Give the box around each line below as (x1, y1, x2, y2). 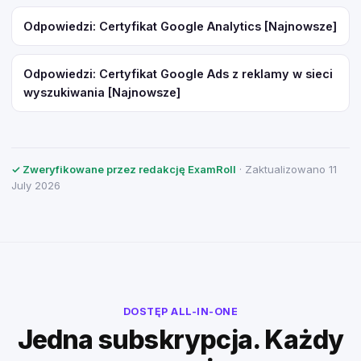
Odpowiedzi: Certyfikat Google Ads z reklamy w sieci (23, 67, 333, 81)
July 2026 (11, 179, 60, 192)
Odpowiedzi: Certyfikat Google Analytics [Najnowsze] (23, 19, 337, 33)
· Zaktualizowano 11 (236, 163, 337, 176)
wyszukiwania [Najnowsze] (23, 85, 180, 99)
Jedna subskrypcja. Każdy (17, 324, 344, 355)
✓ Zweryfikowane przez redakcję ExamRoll (11, 163, 236, 176)
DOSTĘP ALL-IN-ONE (122, 305, 239, 317)
